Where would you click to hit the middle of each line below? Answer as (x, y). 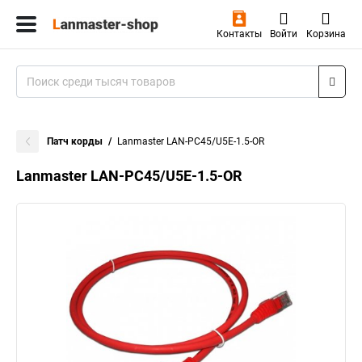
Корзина (326, 34)
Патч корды (75, 141)
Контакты (239, 34)
